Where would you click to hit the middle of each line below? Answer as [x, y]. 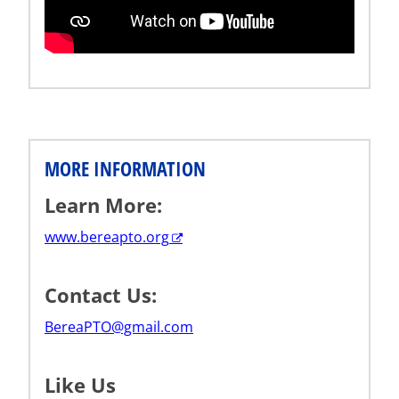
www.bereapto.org [107, 236]
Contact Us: [103, 294]
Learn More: [106, 204]
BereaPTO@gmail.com [119, 326]
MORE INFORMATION [125, 168]
